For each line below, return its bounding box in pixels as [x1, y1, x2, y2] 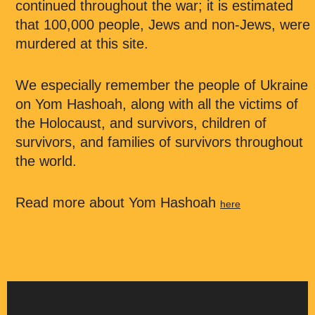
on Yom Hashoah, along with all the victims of [15, 96, 298, 112]
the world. [15, 153, 77, 169]
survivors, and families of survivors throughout [15, 134, 303, 150]
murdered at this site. [15, 35, 148, 51]
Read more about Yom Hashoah [15, 194, 220, 210]
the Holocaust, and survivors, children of [15, 115, 266, 131]
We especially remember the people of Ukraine [15, 77, 308, 93]
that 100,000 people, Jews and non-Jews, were [15, 16, 310, 32]
